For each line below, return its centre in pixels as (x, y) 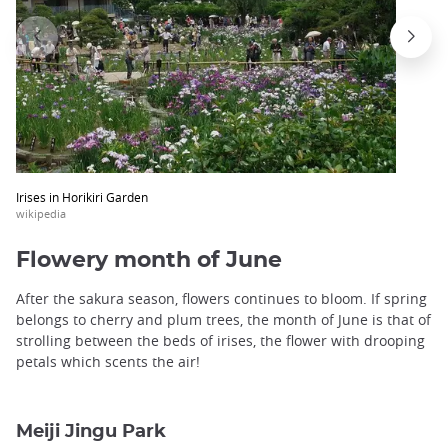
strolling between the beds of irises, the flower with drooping (220, 341)
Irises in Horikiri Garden (82, 196)
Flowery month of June (149, 260)
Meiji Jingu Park (91, 432)
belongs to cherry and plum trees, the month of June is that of (223, 320)
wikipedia (41, 213)
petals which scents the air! (108, 362)
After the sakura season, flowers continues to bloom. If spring (221, 299)
